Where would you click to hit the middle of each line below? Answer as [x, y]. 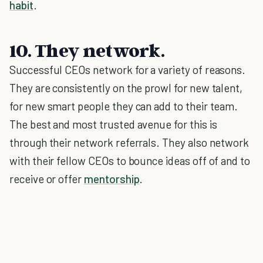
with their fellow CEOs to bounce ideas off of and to [130, 161]
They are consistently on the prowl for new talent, [126, 88]
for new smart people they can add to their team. [124, 106]
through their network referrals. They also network [129, 142]
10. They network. [87, 50]
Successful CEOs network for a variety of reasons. [128, 70]
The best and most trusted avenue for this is [113, 124]
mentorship [112, 179]
